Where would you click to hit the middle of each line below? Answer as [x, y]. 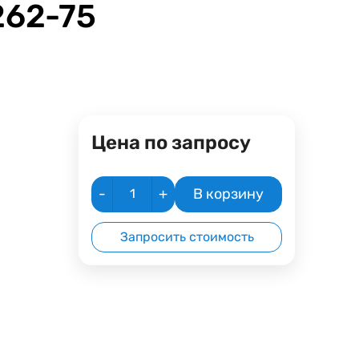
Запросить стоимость [187, 236]
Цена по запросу [171, 142]
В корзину [229, 194]
